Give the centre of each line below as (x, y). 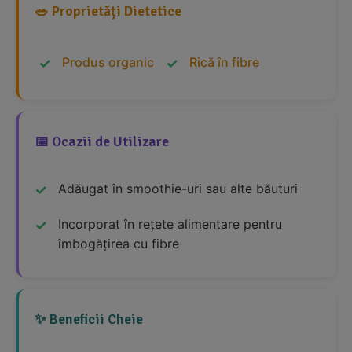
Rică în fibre (224, 62)
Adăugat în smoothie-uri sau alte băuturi (178, 189)
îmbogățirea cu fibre (119, 244)
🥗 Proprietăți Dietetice (108, 11)
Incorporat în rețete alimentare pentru (170, 224)
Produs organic (108, 62)
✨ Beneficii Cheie (89, 319)
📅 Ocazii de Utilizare (102, 142)
